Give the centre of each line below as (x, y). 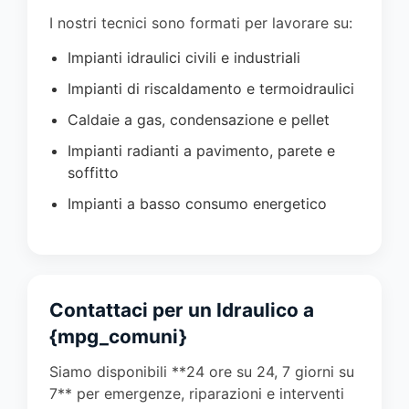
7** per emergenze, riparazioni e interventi (197, 393)
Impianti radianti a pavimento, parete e (201, 150)
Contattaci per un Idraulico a (182, 309)
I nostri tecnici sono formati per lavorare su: (201, 22)
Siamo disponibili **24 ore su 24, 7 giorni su (202, 371)
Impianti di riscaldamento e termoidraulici (211, 88)
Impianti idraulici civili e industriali (184, 57)
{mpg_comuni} (118, 336)
